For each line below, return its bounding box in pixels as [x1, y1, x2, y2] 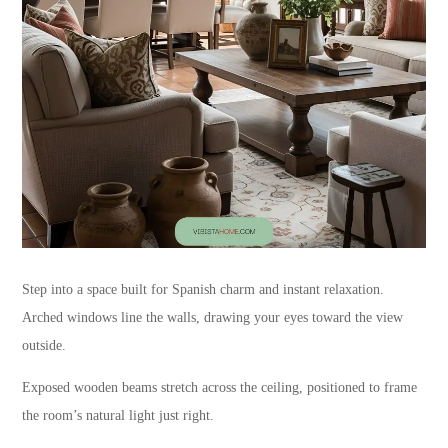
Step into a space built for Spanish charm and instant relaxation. [22, 281, 385, 297]
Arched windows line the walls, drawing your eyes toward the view [22, 309, 404, 325]
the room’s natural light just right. [22, 407, 215, 423]
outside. [22, 337, 67, 353]
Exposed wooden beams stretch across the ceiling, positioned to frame [22, 379, 418, 395]
